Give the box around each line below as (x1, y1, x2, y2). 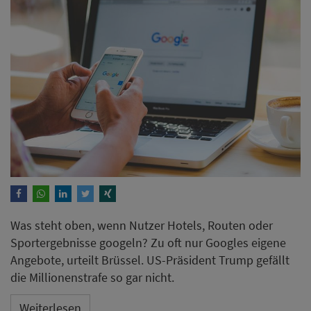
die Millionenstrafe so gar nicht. (10, 269, 174, 285)
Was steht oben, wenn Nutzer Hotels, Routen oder (10, 217, 273, 233)
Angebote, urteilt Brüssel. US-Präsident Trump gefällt (10, 251, 289, 268)
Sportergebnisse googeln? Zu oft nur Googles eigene (10, 234, 286, 251)
